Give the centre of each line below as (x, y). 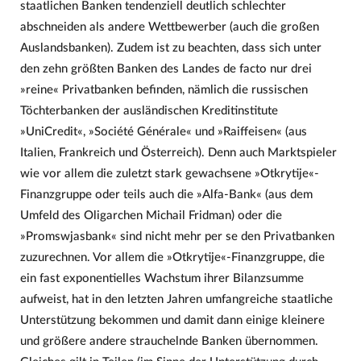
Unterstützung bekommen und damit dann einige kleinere (172, 320)
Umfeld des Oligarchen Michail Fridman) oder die (151, 215)
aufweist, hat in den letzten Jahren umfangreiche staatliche (176, 299)
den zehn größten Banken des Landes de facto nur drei (166, 68)
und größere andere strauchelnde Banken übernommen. (169, 341)
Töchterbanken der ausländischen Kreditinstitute (149, 110)
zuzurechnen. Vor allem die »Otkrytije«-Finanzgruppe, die (172, 257)
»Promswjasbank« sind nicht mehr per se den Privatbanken (177, 236)
